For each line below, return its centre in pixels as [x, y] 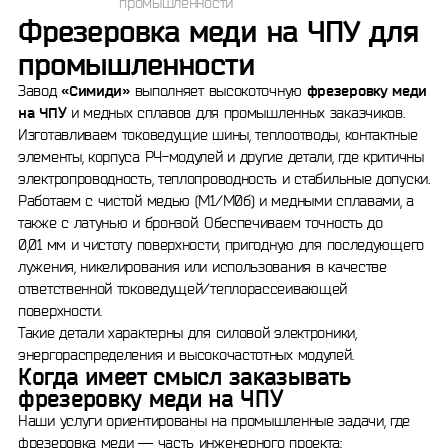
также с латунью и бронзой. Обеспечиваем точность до [200, 222]
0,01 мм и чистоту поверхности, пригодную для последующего [221, 244]
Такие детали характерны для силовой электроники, [187, 332]
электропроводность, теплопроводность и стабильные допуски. [224, 178]
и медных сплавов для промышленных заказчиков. [235, 112]
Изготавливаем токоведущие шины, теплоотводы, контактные [218, 134]
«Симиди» [95, 90]
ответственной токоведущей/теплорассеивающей [183, 288]
